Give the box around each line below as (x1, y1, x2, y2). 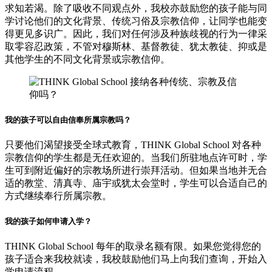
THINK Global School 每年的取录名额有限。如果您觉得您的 (5, 241, 261, 252)
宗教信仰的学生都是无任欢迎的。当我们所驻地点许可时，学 (5, 152, 267, 163)
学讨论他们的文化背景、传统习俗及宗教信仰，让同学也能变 (5, 15, 267, 26)
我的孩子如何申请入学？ (5, 217, 92, 226)
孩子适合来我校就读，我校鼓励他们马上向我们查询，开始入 (5, 254, 267, 265)
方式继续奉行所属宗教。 (5, 190, 112, 201)
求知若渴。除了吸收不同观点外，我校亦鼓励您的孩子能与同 (5, 2, 267, 13)
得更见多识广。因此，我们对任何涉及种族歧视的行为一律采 (5, 28, 267, 39)
